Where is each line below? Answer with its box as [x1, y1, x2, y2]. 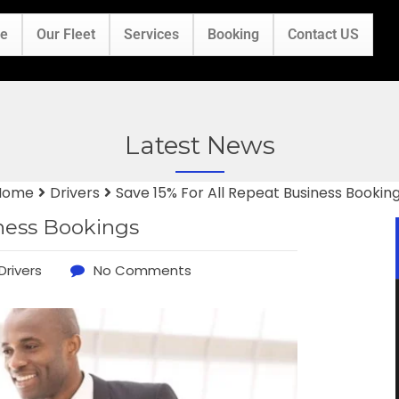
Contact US [288, 26, 360, 44]
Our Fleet [37, 26, 96, 44]
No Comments [94, 260, 191, 280]
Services [124, 26, 180, 44]
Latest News [124, 129, 275, 160]
